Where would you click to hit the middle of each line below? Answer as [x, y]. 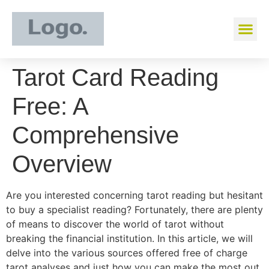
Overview [62, 164]
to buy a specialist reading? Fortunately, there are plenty [134, 210]
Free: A [50, 106]
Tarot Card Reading [115, 77]
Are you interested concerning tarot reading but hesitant [134, 195]
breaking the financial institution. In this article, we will [129, 238]
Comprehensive [95, 135]
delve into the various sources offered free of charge [127, 253]
